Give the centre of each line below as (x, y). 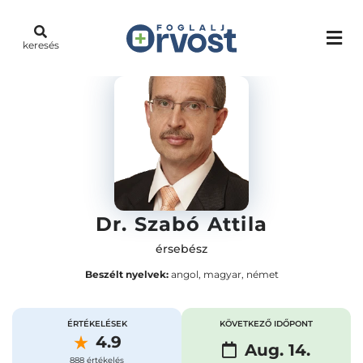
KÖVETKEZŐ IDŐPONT (266, 324)
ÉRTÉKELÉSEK (97, 324)
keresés (41, 45)
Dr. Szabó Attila (181, 224)
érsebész (181, 249)
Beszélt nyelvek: (126, 274)
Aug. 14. (278, 350)
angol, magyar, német (223, 274)
